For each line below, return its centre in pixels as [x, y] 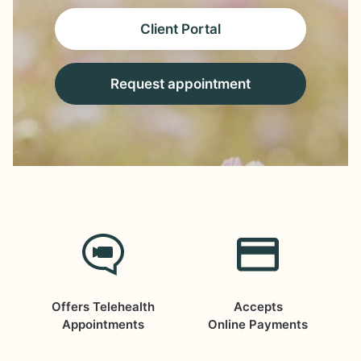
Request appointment [180, 83]
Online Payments [258, 324]
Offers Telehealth [103, 307]
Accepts [258, 307]
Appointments [103, 324]
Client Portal [180, 29]
